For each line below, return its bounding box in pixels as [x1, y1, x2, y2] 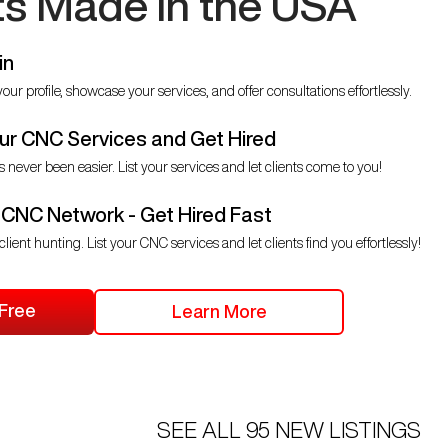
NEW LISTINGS [275, 419, 421, 442]
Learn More [171, 302, 267, 321]
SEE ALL [157, 419, 241, 442]
